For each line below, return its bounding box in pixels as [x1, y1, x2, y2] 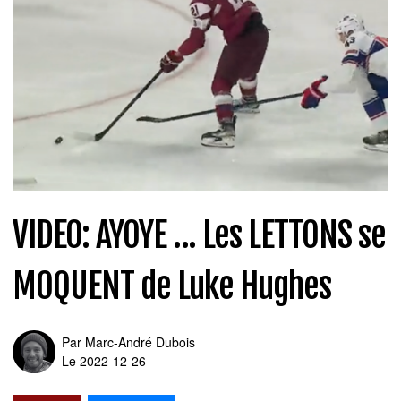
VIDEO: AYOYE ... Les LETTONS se [13, 212, 387, 257]
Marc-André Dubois [85, 332, 195, 351]
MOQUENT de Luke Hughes [13, 263, 331, 308]
